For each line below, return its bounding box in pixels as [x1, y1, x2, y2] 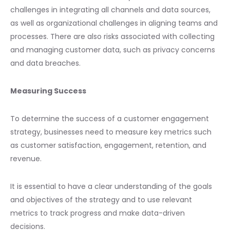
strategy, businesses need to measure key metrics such [10, 126, 212, 137]
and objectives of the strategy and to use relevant [10, 194, 192, 205]
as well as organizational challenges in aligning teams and [10, 17, 218, 28]
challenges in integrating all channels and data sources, [10, 4, 210, 15]
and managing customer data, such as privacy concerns [10, 44, 215, 55]
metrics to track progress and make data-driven [10, 207, 185, 218]
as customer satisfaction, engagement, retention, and [10, 140, 206, 150]
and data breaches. [10, 57, 81, 68]
